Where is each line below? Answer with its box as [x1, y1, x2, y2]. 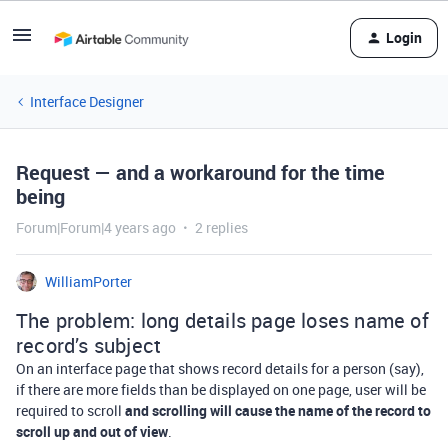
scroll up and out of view [16, 422, 168, 441]
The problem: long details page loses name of [16, 307, 429, 334]
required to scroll [16, 401, 125, 420]
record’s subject [16, 332, 162, 359]
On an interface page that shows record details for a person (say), [16, 359, 424, 378]
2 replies [195, 218, 248, 237]
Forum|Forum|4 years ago [16, 218, 176, 237]
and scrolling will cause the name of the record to [125, 401, 431, 420]
